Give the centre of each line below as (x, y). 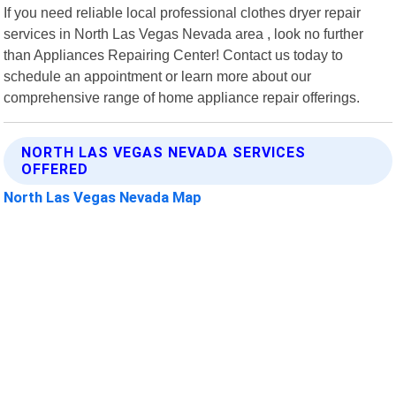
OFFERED (55, 169)
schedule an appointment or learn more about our (158, 76)
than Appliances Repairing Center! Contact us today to (174, 54)
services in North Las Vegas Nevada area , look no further (184, 33)
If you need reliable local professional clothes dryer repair (183, 12)
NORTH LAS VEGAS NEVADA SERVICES (164, 152)
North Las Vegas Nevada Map (103, 197)
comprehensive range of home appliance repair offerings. (182, 97)
